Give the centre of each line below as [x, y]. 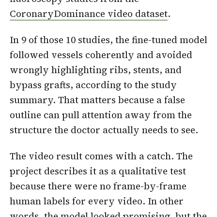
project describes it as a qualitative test [98, 171]
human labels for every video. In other [97, 201]
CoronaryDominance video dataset [89, 14]
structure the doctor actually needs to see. [104, 130]
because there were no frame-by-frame [98, 186]
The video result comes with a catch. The [101, 156]
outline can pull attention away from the [101, 115]
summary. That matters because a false [97, 100]
